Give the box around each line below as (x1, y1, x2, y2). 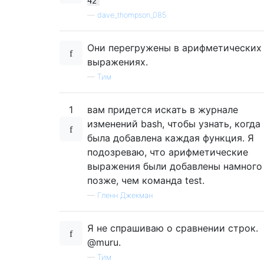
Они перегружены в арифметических (87, 41, 262, 54)
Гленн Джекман (97, 190, 153, 200)
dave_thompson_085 (97, 10, 166, 19)
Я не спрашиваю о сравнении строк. (87, 222, 258, 234)
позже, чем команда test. (87, 174, 204, 186)
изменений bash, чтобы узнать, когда (87, 117, 260, 130)
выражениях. (87, 55, 148, 68)
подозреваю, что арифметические (87, 146, 248, 158)
